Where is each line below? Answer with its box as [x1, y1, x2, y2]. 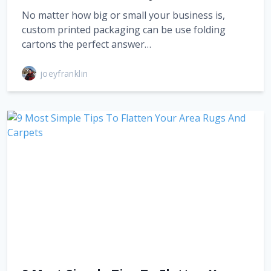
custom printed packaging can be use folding [22, 23, 226, 36]
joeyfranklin [40, 67, 88, 79]
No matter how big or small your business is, [22, 8, 225, 22]
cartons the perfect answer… [22, 38, 151, 51]
